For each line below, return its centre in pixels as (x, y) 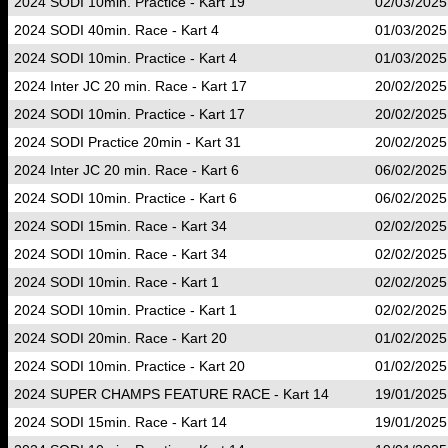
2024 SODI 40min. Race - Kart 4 (116, 30)
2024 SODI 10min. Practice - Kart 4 (125, 58)
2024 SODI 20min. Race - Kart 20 (120, 338)
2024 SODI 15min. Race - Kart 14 (120, 422)
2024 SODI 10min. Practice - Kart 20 (129, 366)
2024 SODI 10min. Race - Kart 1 (116, 282)
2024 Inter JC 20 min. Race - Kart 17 (130, 86)
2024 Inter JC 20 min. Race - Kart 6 (126, 170)
